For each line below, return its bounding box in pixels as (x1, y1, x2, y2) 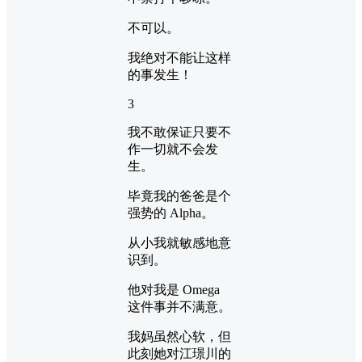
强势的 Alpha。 (128, 205, 214, 220)
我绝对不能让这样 (128, 50, 231, 65)
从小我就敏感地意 (128, 235, 231, 250)
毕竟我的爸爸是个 (128, 188, 231, 203)
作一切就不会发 (128, 141, 218, 156)
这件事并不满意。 (128, 299, 231, 314)
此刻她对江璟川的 (128, 346, 231, 360)
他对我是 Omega (128, 282, 220, 297)
